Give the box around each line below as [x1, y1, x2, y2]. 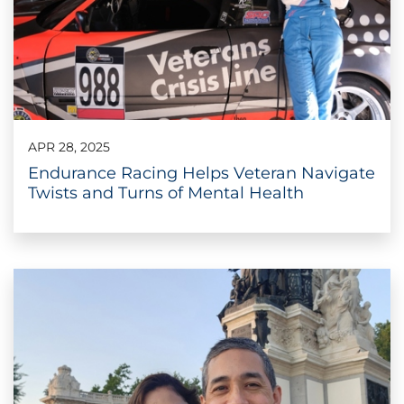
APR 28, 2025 [28, 138, 110, 155]
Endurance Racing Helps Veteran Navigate [28, 162, 375, 183]
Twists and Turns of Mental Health [28, 182, 304, 203]
